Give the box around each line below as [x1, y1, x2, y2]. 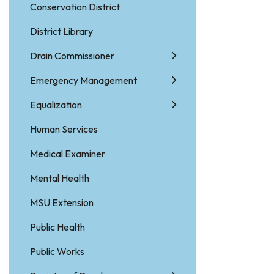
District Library [30, 25, 93, 37]
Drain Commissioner [30, 50, 114, 62]
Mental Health [30, 172, 89, 184]
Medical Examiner [30, 147, 105, 160]
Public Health [30, 221, 85, 233]
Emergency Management [30, 74, 137, 86]
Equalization [30, 98, 82, 111]
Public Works [30, 245, 84, 257]
